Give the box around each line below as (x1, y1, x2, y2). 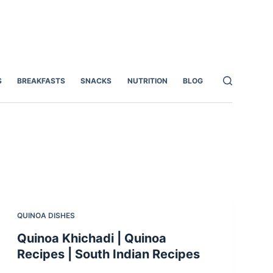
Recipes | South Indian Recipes (16, 247, 200, 262)
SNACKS (80, 76, 112, 86)
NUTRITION (127, 76, 168, 86)
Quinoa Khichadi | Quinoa (16, 231, 166, 246)
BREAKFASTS (16, 76, 65, 86)
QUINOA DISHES (16, 211, 75, 221)
